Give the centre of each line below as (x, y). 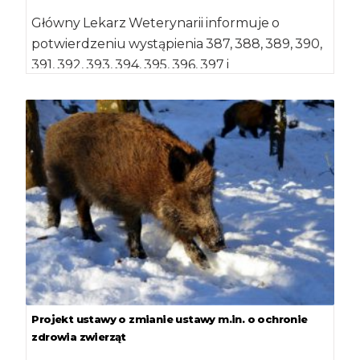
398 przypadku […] (91, 86)
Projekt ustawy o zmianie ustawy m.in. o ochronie (170, 319)
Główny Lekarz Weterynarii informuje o (156, 23)
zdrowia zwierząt (79, 336)
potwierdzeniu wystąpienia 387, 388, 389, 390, (177, 44)
